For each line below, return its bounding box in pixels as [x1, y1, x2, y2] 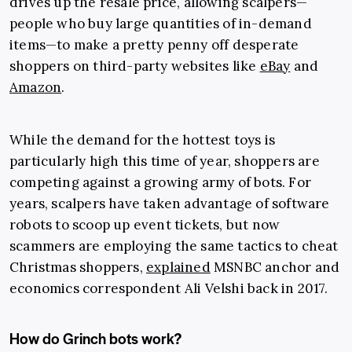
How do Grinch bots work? [9, 328, 181, 350]
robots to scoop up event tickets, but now [9, 216, 280, 234]
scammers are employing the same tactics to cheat [9, 237, 339, 255]
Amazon [9, 79, 62, 97]
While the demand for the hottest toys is [9, 131, 276, 149]
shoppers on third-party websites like [9, 57, 260, 75]
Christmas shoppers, [9, 258, 146, 277]
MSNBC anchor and [210, 258, 340, 277]
